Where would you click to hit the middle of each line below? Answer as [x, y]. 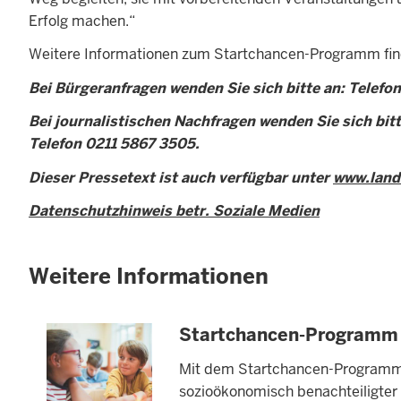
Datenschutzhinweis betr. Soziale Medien [174, 211]
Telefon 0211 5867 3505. [114, 144]
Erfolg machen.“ [84, 21]
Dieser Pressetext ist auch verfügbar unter [181, 177]
